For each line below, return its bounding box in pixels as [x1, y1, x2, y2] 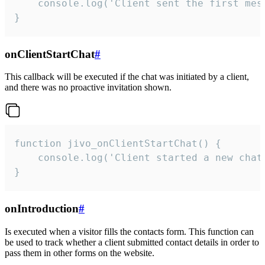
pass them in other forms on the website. [5, 247, 154, 258]
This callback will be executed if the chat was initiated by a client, [5, 72, 249, 82]
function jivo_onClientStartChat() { [14, 138, 221, 150]
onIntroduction [5, 202, 79, 215]
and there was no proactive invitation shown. [5, 82, 172, 93]
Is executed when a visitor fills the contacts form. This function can [5, 226, 254, 237]
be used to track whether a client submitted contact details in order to [5, 237, 259, 247]
